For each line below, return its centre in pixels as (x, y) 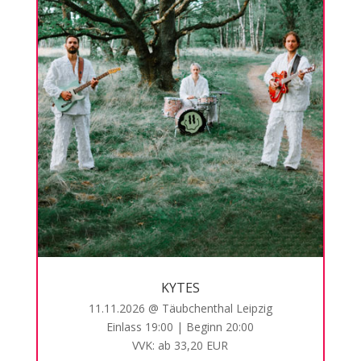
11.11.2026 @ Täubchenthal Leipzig (180, 308)
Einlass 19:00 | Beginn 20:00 (180, 326)
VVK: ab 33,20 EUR (180, 345)
